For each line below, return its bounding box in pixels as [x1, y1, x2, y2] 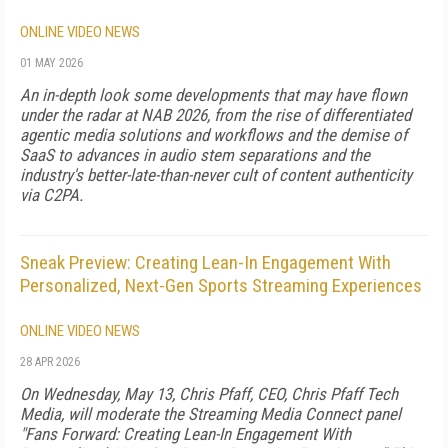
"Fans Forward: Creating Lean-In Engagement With [20, 424, 351, 444]
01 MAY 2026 [20, 56, 83, 70]
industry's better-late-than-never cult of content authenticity [20, 165, 412, 185]
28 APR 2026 [20, 355, 80, 369]
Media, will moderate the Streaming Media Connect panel [20, 404, 401, 424]
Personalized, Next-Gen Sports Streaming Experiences [20, 274, 422, 297]
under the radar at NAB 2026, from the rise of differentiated [20, 105, 411, 125]
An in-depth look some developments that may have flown [20, 85, 407, 105]
